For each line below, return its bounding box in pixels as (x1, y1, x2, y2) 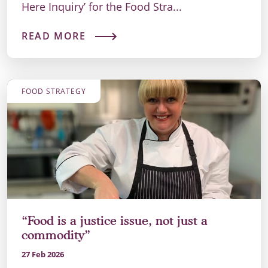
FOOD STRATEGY (22, 86, 86, 97)
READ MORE (22, 29, 86, 43)
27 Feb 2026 (22, 249, 64, 260)
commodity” (22, 228, 90, 243)
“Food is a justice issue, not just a (22, 214, 208, 229)
